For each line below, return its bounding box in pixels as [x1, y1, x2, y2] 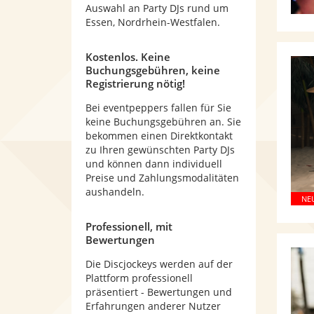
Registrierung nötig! [86, 76, 185, 90]
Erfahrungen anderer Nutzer [86, 299, 221, 313]
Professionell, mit [86, 219, 172, 233]
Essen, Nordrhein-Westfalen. [86, 15, 220, 29]
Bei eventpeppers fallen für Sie [86, 101, 231, 114]
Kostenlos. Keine [86, 50, 170, 64]
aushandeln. [86, 185, 144, 198]
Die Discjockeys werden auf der [86, 257, 233, 271]
